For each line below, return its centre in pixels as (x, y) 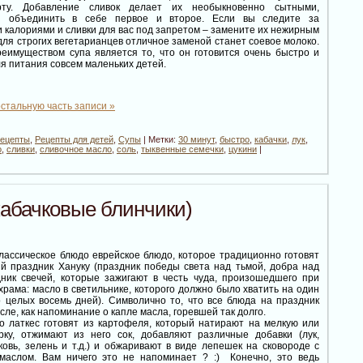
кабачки (271, 140)
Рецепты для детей (74, 140)
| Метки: (160, 140)
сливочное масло (76, 149)
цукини (243, 149)
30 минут (196, 140)
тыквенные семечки (182, 149)
